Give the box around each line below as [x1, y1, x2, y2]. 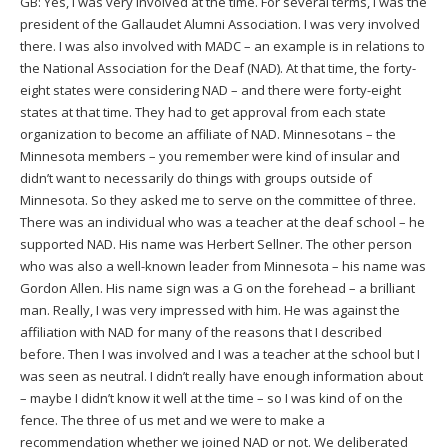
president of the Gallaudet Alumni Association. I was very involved [20, 14, 420, 33]
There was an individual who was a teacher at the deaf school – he [20, 212, 425, 231]
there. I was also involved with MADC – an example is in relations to [20, 36, 425, 55]
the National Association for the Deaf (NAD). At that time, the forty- [20, 58, 416, 77]
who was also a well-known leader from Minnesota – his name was [20, 256, 426, 275]
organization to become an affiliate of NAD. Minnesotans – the [20, 124, 396, 143]
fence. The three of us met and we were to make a [20, 410, 325, 429]
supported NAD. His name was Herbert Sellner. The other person [20, 234, 412, 253]
